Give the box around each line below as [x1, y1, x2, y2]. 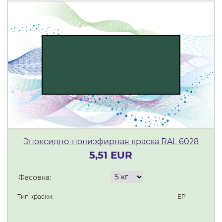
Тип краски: [17, 193, 54, 200]
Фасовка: [18, 173, 51, 182]
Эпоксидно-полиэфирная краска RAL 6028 [23, 137, 199, 146]
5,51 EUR [89, 149, 133, 161]
